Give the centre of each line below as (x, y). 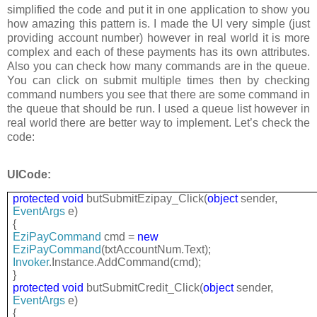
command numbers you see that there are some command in (158, 95)
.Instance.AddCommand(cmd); (125, 262)
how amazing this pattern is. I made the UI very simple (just (158, 24)
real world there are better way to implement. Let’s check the (158, 123)
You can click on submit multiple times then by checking (158, 81)
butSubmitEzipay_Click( (146, 198)
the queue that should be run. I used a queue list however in (158, 109)
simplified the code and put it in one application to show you (158, 10)
